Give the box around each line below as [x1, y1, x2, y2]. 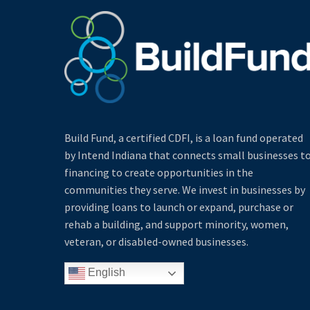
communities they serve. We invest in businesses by [64, 182, 305, 197]
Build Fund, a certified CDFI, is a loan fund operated [64, 130, 303, 145]
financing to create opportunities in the [64, 165, 253, 179]
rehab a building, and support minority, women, [64, 217, 289, 231]
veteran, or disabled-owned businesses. [64, 234, 248, 248]
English [85, 266, 125, 279]
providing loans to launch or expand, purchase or [64, 199, 293, 214]
